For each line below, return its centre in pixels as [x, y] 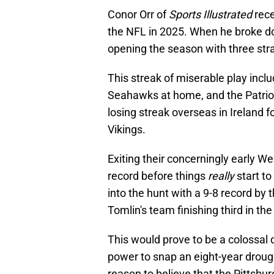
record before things [158, 176]
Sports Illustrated [210, 15]
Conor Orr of [138, 15]
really [222, 176]
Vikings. [127, 130]
